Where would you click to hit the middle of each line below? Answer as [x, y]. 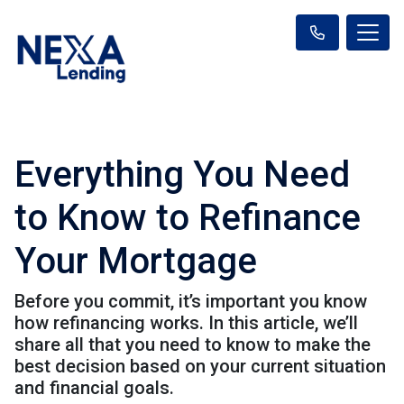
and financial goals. [94, 387]
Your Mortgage [136, 261]
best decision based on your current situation [200, 366]
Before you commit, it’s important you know [191, 301]
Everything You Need [182, 174]
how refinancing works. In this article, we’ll [186, 322]
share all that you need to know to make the [193, 344]
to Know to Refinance [188, 217]
